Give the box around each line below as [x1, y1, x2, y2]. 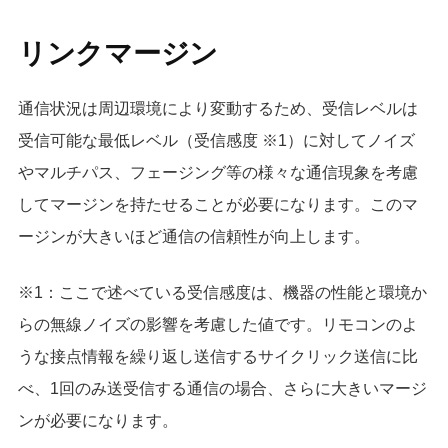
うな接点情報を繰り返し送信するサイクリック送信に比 [17, 348, 418, 366]
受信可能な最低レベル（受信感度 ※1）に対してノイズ [17, 132, 415, 150]
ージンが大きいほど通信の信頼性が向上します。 [17, 228, 370, 246]
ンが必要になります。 [17, 412, 178, 430]
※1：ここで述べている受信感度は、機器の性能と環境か [17, 284, 427, 302]
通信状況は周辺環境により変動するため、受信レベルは [17, 100, 418, 118]
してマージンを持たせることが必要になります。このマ [17, 196, 418, 214]
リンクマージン [17, 38, 218, 70]
